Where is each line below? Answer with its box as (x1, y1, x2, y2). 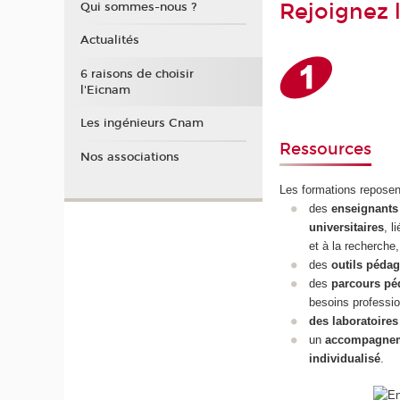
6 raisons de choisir (79, 66, 194, 81)
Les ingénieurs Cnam (79, 116, 204, 130)
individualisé (308, 352, 380, 366)
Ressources (279, 138, 372, 159)
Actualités (79, 33, 139, 47)
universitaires (308, 221, 384, 235)
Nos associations (79, 149, 179, 164)
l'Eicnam (79, 82, 130, 97)
